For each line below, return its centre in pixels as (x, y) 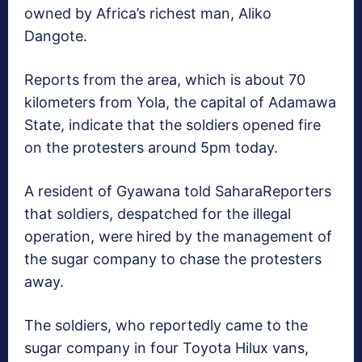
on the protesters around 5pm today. (151, 147)
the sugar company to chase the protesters (173, 259)
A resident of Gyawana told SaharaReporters (178, 191)
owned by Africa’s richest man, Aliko (148, 13)
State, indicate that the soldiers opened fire (173, 124)
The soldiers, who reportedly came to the (166, 325)
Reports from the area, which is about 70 (165, 79)
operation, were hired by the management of (178, 236)
